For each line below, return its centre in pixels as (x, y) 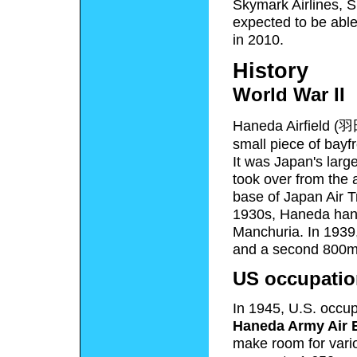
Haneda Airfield (283, 126)
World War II (289, 94)
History (271, 71)
